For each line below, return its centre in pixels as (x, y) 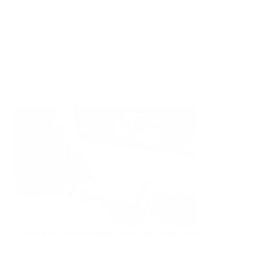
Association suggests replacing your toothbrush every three (131, 49)
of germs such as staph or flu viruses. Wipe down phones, (126, 262)
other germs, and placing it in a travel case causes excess (125, 20)
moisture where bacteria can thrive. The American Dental (125, 35)
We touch (225, 233)
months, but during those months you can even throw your (128, 64)
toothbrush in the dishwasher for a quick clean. (105, 78)
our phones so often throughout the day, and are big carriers (132, 247)
